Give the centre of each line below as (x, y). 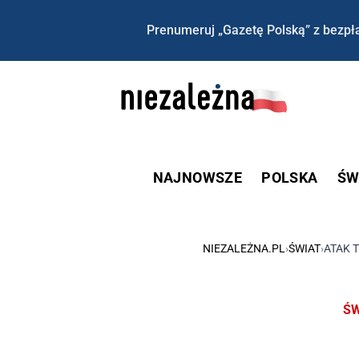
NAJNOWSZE (198, 177)
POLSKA (290, 177)
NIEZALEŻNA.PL (244, 248)
